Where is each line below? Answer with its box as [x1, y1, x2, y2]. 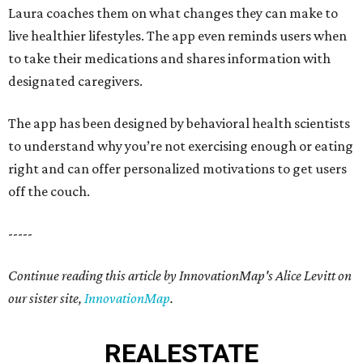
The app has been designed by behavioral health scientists [8, 115, 350, 131]
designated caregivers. [8, 73, 143, 89]
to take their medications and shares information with [8, 50, 331, 66]
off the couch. [8, 183, 90, 199]
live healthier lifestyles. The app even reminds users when [8, 28, 347, 44]
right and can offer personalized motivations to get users [8, 160, 347, 177]
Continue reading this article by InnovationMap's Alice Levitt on [8, 267, 352, 284]
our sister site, [8, 290, 84, 306]
